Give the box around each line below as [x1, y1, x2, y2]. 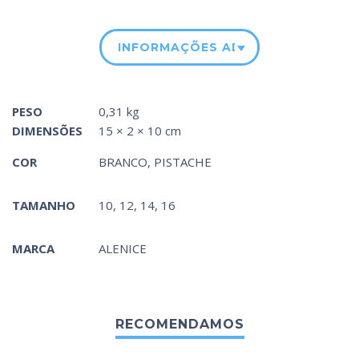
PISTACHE [154, 154, 212, 171]
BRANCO [99, 154, 147, 171]
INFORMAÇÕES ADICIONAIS [118, 40, 303, 55]
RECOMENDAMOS [115, 317, 244, 333]
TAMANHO [12, 197, 75, 214]
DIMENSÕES [12, 123, 83, 139]
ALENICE [99, 240, 147, 257]
